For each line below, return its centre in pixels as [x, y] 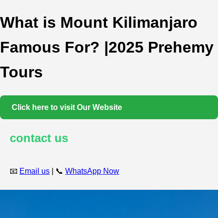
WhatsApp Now [92, 171]
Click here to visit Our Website [67, 107]
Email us [35, 171]
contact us [39, 138]
